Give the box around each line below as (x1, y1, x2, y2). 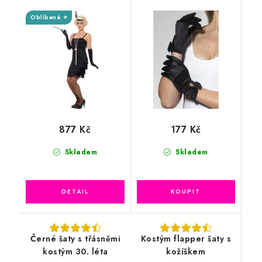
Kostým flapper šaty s (140, 233, 231, 244)
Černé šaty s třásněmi (30, 233, 120, 244)
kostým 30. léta (43, 246, 108, 257)
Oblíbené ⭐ (30, 12, 67, 22)
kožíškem (166, 246, 206, 257)
